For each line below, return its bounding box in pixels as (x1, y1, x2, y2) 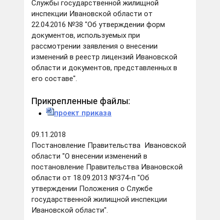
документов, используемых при (31, 31, 140, 40)
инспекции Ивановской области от (31, 9, 153, 19)
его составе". (31, 74, 79, 83)
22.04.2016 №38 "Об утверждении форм (31, 20, 165, 29)
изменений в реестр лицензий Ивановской (31, 53, 177, 62)
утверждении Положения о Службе (31, 184, 153, 193)
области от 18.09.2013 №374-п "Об (31, 173, 149, 183)
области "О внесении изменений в (31, 152, 147, 161)
